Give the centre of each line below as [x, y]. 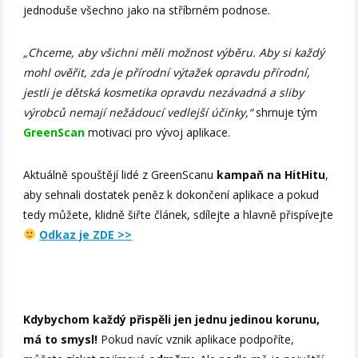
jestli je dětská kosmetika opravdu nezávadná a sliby [164, 92]
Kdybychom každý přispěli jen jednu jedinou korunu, [172, 319]
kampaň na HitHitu [270, 174]
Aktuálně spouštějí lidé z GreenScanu [119, 174]
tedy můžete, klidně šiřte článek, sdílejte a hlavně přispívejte [179, 214]
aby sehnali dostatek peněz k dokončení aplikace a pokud [171, 194]
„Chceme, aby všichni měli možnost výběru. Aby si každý [174, 52]
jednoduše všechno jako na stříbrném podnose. [147, 10]
